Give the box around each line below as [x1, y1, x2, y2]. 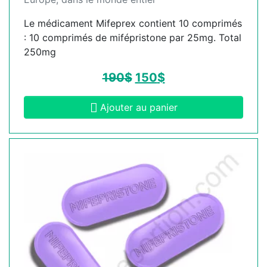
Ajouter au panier [100, 101, 178, 114]
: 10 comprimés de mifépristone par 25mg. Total [24, 32, 241, 44]
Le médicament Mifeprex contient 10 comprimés [24, 17, 242, 30]
